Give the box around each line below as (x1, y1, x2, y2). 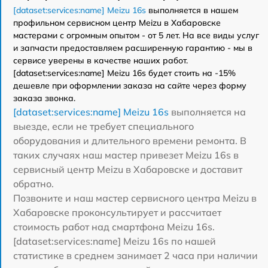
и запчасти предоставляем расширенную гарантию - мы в (13, 42, 252, 53)
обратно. (13, 177, 54, 190)
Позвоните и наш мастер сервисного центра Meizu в (13, 191, 257, 204)
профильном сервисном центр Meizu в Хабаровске (13, 17, 221, 28)
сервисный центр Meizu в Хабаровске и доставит (13, 163, 242, 175)
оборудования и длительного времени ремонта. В (13, 134, 246, 147)
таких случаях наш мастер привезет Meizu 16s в (13, 148, 239, 161)
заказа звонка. (13, 92, 75, 103)
